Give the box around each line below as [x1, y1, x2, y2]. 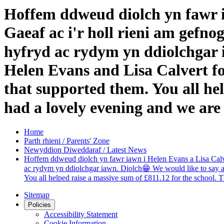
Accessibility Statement [44, 210, 117, 219]
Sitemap [24, 190, 49, 199]
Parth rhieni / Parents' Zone [24, 136, 109, 145]
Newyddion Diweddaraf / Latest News [24, 145, 146, 154]
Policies [28, 201, 51, 209]
